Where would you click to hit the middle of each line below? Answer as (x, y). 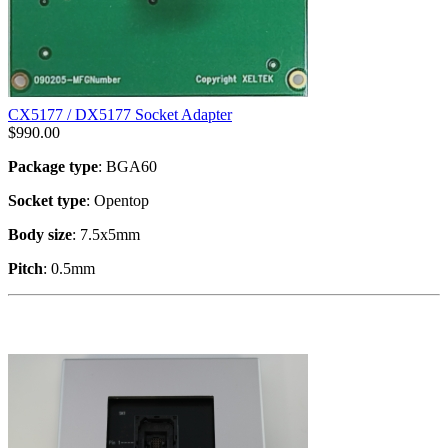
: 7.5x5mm (106, 234)
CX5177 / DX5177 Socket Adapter (120, 114)
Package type (53, 166)
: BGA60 (127, 166)
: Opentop (117, 200)
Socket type (47, 200)
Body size (40, 234)
